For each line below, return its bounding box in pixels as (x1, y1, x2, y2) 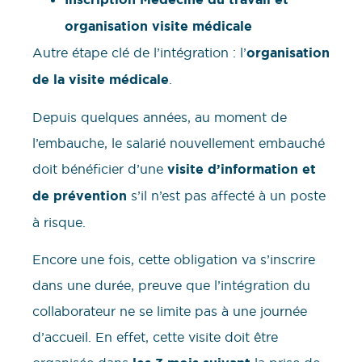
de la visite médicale (32, 70, 169, 88)
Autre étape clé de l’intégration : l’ (32, 44, 246, 61)
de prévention (32, 187, 127, 204)
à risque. (32, 213, 90, 230)
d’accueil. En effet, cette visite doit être (32, 329, 278, 346)
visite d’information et (167, 160, 316, 178)
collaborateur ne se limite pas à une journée (32, 303, 307, 320)
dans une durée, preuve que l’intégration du (32, 277, 310, 294)
